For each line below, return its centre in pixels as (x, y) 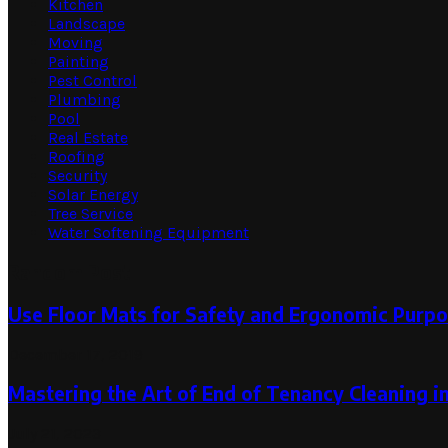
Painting (78, 62)
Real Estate (88, 138)
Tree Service (90, 214)
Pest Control (92, 81)
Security (77, 176)
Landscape (86, 24)
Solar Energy (93, 195)
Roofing (76, 157)
